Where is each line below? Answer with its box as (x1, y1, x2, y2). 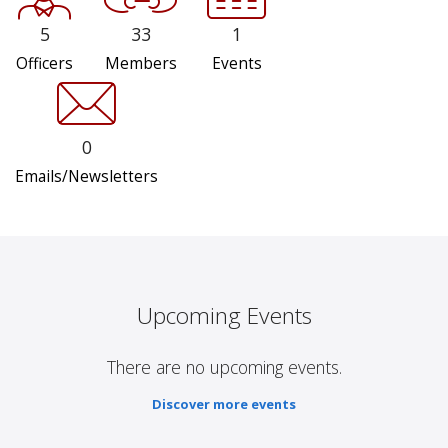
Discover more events (152, 395, 296, 414)
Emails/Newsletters (15, 166, 158, 188)
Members (104, 53, 177, 75)
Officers (16, 53, 73, 75)
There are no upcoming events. (106, 355, 342, 380)
